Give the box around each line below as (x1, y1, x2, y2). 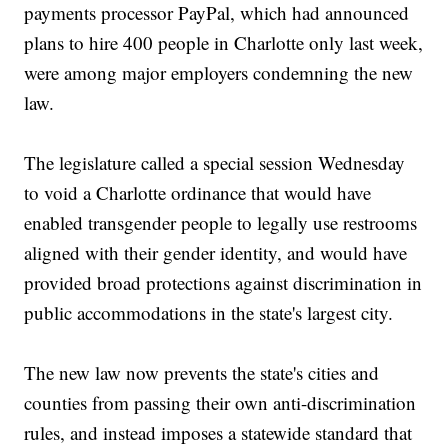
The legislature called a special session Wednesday (24, 150, 406, 176)
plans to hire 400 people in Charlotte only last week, (24, 30, 424, 56)
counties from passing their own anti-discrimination (24, 390, 417, 416)
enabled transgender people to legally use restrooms (24, 210, 418, 236)
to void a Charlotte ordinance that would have (24, 180, 372, 206)
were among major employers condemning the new (24, 60, 414, 86)
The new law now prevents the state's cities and (24, 360, 380, 386)
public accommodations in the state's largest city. (24, 300, 394, 326)
